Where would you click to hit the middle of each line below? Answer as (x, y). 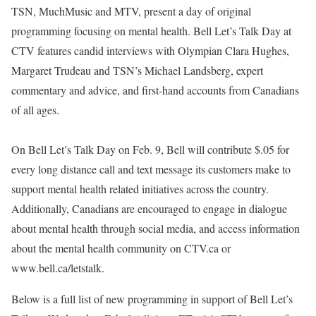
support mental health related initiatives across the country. (140, 189)
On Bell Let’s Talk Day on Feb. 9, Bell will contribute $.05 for (150, 149)
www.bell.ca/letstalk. (58, 268)
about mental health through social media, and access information (156, 228)
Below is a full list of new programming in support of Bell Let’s (152, 299)
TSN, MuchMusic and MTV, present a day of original (131, 11)
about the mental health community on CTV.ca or (121, 248)
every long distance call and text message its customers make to (151, 169)
